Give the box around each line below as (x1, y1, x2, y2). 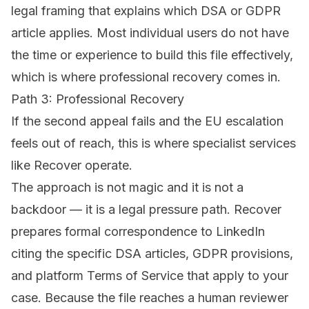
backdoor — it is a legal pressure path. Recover (11, 202, 281, 217)
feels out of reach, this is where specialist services (11, 136, 296, 151)
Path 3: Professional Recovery (11, 92, 184, 107)
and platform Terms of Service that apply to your (11, 268, 288, 283)
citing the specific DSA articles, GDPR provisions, (11, 246, 293, 261)
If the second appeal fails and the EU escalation (11, 114, 283, 129)
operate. (81, 158, 132, 173)
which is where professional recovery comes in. (11, 70, 281, 85)
